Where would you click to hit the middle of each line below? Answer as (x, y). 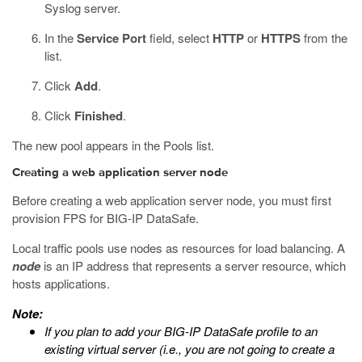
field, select (179, 38)
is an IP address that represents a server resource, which (193, 265)
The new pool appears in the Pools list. (113, 145)
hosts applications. (61, 283)
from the (324, 38)
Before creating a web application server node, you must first (172, 200)
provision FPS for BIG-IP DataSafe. (105, 218)
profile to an (285, 331)
